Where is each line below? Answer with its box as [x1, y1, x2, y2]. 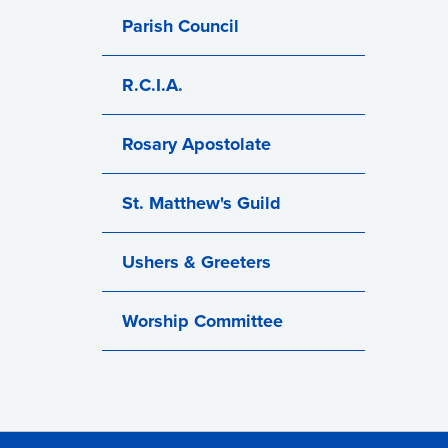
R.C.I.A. [122, 72, 183, 98]
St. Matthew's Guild [122, 190, 281, 216]
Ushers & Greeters [122, 249, 271, 275]
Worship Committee [122, 308, 283, 334]
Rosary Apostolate [122, 131, 271, 157]
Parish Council [122, 13, 239, 39]
